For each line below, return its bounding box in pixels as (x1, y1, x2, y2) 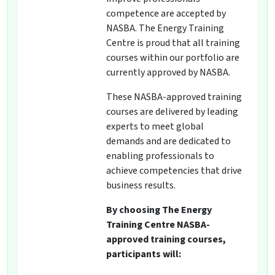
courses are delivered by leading (106, 105, 238, 119)
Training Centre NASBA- (106, 218, 210, 232)
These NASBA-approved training (106, 90, 242, 104)
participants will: (106, 247, 181, 261)
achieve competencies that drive (106, 164, 242, 178)
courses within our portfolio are (106, 51, 239, 65)
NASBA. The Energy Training (106, 21, 224, 36)
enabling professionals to (106, 149, 214, 163)
